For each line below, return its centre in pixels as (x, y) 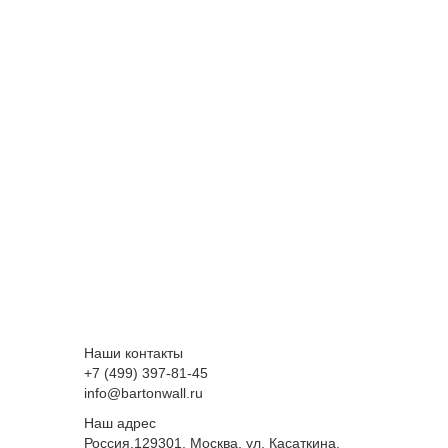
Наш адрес (119, 423)
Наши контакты (133, 353)
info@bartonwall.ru (143, 393)
